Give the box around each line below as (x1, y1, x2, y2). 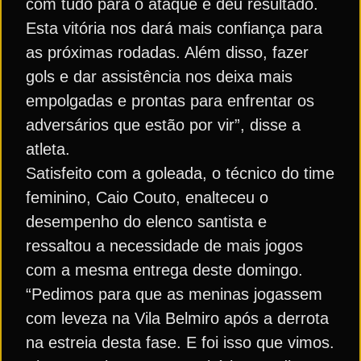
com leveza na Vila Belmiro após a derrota (26, 309, 329, 327)
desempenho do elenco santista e (26, 213, 267, 230)
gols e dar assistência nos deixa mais (26, 68, 293, 85)
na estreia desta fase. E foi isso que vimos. (26, 334, 334, 351)
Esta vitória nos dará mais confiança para (26, 19, 322, 37)
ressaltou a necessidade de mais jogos (26, 237, 303, 255)
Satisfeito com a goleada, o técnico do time (26, 164, 334, 182)
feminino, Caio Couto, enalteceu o (26, 189, 268, 206)
